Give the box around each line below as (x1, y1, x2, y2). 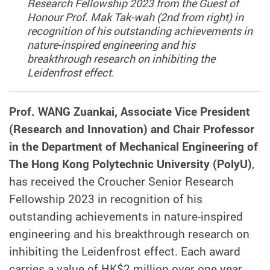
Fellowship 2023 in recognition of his (9, 190, 202, 207)
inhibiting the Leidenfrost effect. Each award (9, 243, 240, 259)
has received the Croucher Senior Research (9, 173, 234, 189)
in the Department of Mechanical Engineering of (9, 138, 258, 154)
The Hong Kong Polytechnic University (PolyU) (9, 155, 252, 172)
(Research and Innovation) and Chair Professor (9, 121, 254, 137)
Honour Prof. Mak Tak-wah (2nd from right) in (27, 9, 243, 24)
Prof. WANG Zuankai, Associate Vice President (9, 103, 250, 119)
